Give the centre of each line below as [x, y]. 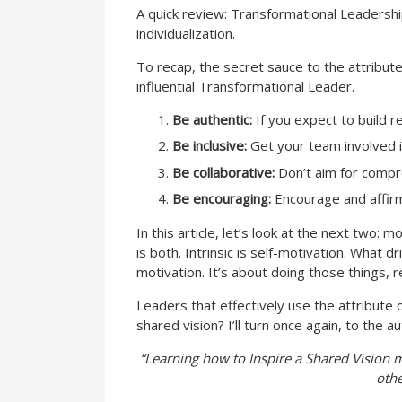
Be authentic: [212, 119]
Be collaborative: [223, 172]
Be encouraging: [222, 198]
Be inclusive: [210, 145]
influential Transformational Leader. [245, 86]
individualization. [186, 33]
